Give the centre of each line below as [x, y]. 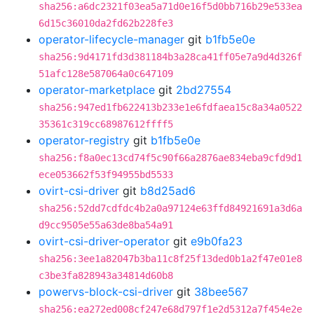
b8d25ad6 [168, 191]
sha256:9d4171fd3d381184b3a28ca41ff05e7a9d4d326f [170, 57]
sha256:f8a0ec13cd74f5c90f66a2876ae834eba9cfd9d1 [170, 158]
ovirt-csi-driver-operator [104, 241]
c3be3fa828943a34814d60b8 [106, 275]
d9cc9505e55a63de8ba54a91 [106, 225]
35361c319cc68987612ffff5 [106, 124]
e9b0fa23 [217, 241]
